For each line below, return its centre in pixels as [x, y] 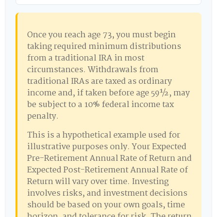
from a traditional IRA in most [86, 58]
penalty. [43, 116]
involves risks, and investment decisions [107, 194]
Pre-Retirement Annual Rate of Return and [109, 159]
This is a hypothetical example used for [104, 135]
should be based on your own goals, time [106, 205]
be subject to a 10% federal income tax [101, 105]
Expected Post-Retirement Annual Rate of [108, 170]
